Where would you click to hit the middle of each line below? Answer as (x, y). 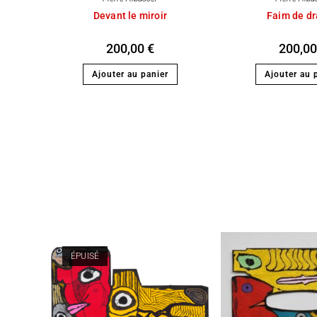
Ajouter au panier (130, 74)
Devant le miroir (130, 15)
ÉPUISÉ (85, 257)
